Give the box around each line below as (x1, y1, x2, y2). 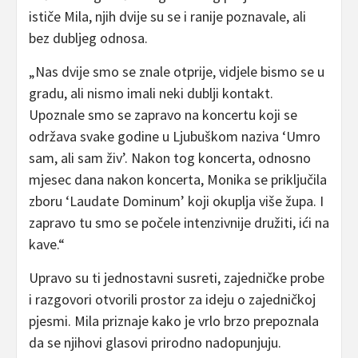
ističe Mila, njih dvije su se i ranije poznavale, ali (29, 7, 306, 26)
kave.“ (29, 235, 65, 254)
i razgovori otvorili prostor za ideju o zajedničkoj (29, 290, 316, 309)
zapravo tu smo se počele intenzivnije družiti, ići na (29, 213, 329, 233)
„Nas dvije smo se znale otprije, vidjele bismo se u (29, 62, 324, 82)
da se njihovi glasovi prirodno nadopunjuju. (29, 333, 281, 352)
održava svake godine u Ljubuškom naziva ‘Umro (29, 127, 320, 146)
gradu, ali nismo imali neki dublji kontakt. (29, 84, 273, 103)
